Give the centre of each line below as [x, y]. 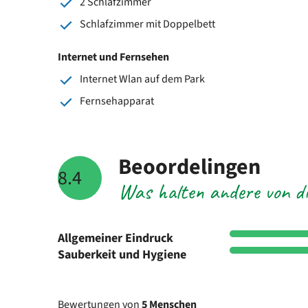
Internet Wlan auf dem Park [142, 79]
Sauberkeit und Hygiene [122, 254]
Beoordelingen [189, 167]
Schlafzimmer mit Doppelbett [147, 24]
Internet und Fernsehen [113, 57]
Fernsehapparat [117, 101]
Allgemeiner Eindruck [115, 238]
